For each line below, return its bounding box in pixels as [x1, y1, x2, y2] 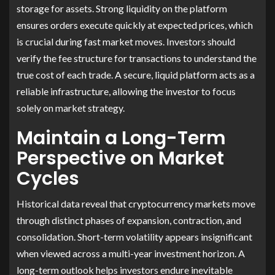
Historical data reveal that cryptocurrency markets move [17, 197, 255, 209]
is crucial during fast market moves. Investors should [17, 35, 235, 47]
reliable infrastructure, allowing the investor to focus [17, 85, 236, 97]
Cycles [17, 165, 79, 192]
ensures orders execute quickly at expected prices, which [17, 18, 253, 31]
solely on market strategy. [17, 101, 125, 114]
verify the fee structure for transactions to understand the [17, 52, 257, 64]
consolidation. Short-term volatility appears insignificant [17, 230, 252, 242]
